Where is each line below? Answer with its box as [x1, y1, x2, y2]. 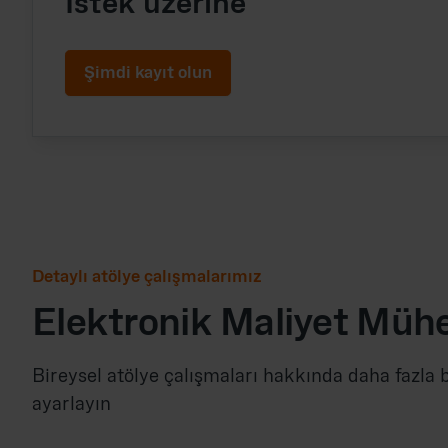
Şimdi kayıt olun [84, 65, 212, 82]
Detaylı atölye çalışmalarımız [32, 269, 262, 286]
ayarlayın [32, 396, 111, 414]
